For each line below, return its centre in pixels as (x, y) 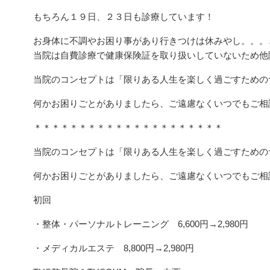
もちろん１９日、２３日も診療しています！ (124, 17)
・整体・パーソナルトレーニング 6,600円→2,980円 (141, 224)
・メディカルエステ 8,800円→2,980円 (114, 248)
